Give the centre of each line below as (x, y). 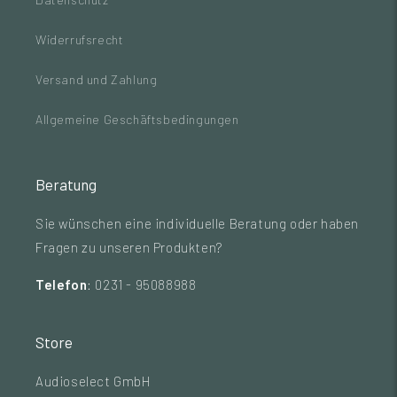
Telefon (62, 284)
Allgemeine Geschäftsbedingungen (137, 119)
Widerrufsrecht (80, 39)
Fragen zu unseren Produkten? (129, 247)
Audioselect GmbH (93, 381)
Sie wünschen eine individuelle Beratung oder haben (198, 223)
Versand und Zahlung (97, 79)
